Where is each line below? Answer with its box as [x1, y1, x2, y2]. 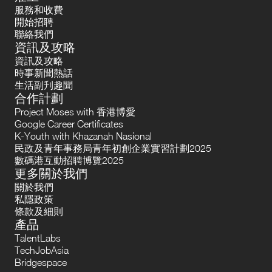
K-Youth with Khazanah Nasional [15, 131, 152, 142]
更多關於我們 [15, 166, 87, 181]
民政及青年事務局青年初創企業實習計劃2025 [15, 143, 211, 154]
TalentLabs [15, 233, 61, 244]
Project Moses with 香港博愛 [15, 106, 135, 118]
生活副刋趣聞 [15, 80, 73, 91]
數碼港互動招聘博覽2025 [15, 155, 124, 166]
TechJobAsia [15, 245, 69, 256]
